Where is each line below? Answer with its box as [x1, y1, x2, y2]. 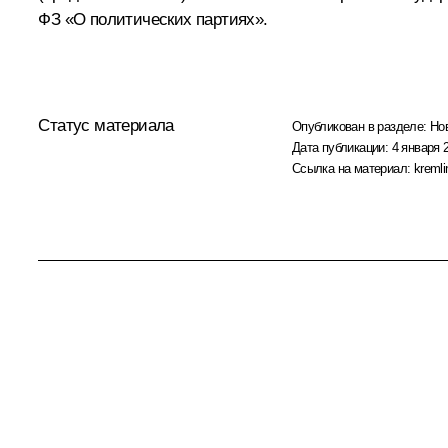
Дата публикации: [291, 140, 392, 156]
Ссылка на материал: [291, 161, 414, 177]
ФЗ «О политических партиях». [38, 10, 268, 30]
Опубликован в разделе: [291, 119, 431, 135]
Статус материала [38, 116, 174, 136]
